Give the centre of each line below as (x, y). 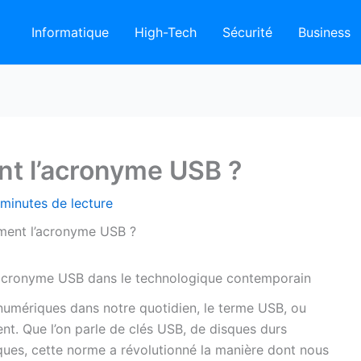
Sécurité (247, 32)
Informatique (70, 32)
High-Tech (166, 32)
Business (324, 32)
